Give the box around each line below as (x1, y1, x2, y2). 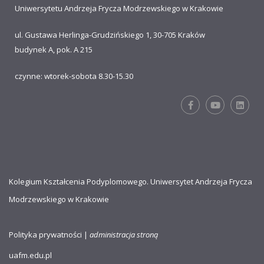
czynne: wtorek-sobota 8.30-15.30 (15, 71, 135, 82)
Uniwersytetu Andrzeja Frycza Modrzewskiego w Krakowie (15, 3, 223, 14)
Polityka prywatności (9, 229, 82, 240)
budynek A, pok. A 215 (15, 44, 93, 55)
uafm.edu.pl (9, 250, 52, 261)
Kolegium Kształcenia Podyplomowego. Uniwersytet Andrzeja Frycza (9, 176, 252, 187)
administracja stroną (90, 229, 158, 240)
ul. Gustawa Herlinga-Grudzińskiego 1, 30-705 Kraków (15, 29, 205, 41)
